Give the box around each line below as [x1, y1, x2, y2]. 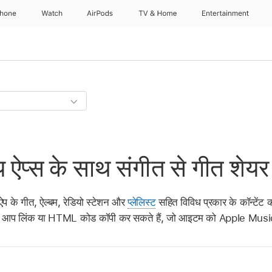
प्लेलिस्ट [127, 195, 156, 208]
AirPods [87, 9, 114, 18]
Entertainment [202, 9, 250, 18]
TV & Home [138, 9, 177, 18]
